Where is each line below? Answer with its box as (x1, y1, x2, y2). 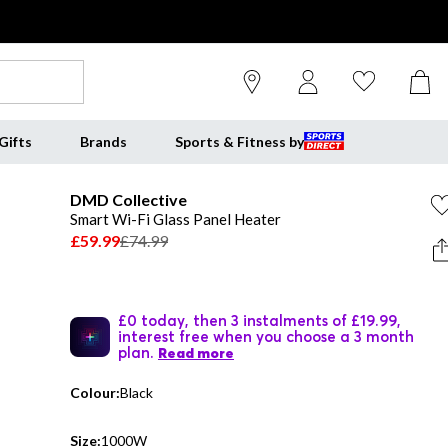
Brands (79, 133, 127, 150)
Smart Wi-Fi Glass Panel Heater (70, 210, 281, 228)
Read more (158, 344, 234, 362)
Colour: (70, 384, 120, 401)
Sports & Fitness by (174, 133, 304, 150)
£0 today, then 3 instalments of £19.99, (118, 311, 401, 329)
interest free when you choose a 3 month (118, 327, 414, 345)
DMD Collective (70, 190, 187, 209)
